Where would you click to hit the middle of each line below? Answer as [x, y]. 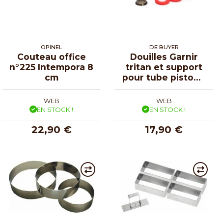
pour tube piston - [164, 77]
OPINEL [51, 47]
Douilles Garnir [164, 56]
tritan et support [164, 67]
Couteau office [51, 56]
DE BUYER [164, 47]
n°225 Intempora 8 [51, 67]
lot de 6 [164, 87]
